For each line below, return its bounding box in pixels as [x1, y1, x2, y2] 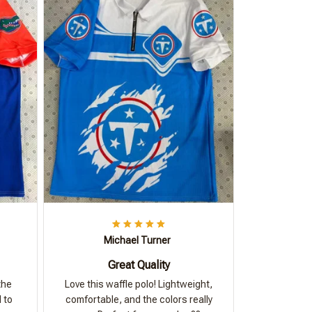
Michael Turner [104, 235, 171, 246]
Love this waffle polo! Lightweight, [65, 279, 212, 290]
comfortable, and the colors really [65, 294, 212, 305]
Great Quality [107, 258, 170, 272]
